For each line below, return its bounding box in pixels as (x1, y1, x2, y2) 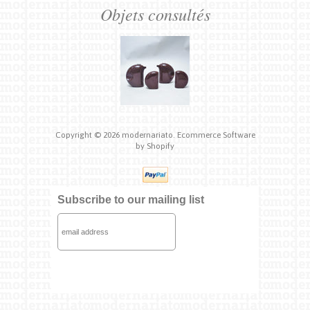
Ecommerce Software (176, 130, 255, 140)
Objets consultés (100, 3, 210, 25)
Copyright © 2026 (55, 130, 122, 140)
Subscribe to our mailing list (57, 194, 204, 206)
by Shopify (136, 141, 174, 151)
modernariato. (121, 130, 177, 140)
